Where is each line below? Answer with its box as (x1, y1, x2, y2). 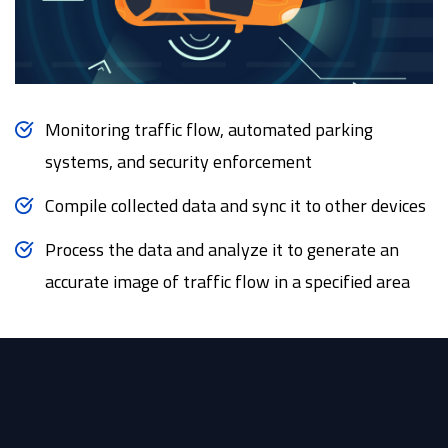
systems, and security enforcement (45, 148, 312, 176)
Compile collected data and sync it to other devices (45, 192, 426, 220)
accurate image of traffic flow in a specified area (45, 268, 410, 296)
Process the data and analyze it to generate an (45, 236, 399, 264)
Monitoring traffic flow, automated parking (45, 116, 373, 144)
